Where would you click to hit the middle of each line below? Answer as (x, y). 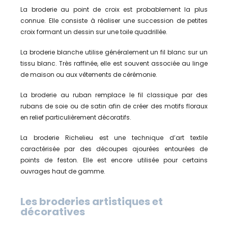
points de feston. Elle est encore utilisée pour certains (114, 160)
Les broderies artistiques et (92, 201)
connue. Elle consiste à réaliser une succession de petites (114, 20)
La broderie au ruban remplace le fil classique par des (114, 95)
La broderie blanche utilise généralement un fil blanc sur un (114, 52)
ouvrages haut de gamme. (63, 171)
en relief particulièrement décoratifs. (76, 117)
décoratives (53, 211)
